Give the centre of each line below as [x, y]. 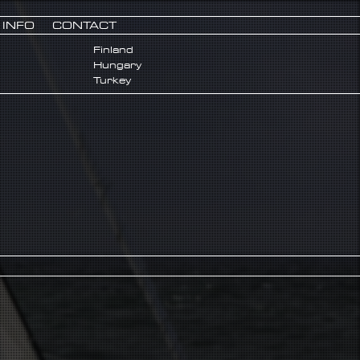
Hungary [117, 65]
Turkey [112, 80]
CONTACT [84, 25]
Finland [113, 50]
